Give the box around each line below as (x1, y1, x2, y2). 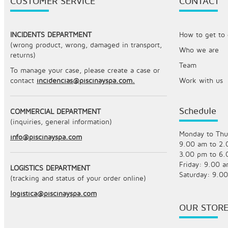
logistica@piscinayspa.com (10, 189, 97, 198)
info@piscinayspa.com (10, 132, 82, 141)
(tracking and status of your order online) (10, 174, 146, 183)
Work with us (179, 76, 223, 85)
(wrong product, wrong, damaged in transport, (10, 40, 162, 49)
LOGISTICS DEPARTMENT (10, 163, 90, 173)
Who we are (179, 45, 219, 54)
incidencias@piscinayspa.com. (37, 76, 135, 85)
